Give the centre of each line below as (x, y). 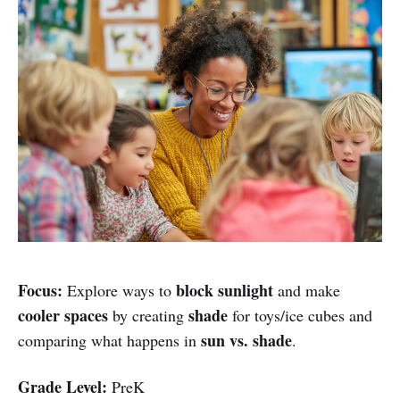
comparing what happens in (109, 340)
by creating (148, 315)
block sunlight (225, 290)
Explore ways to (119, 290)
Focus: (40, 290)
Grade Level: (62, 386)
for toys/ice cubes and (300, 315)
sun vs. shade (246, 340)
